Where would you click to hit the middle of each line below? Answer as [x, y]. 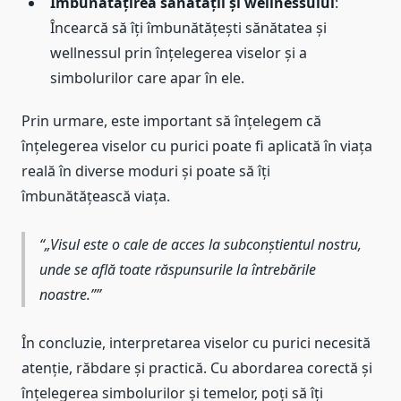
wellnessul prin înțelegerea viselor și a [179, 53]
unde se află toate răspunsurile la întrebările [178, 269]
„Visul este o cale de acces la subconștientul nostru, [203, 244]
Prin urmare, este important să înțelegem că [171, 121]
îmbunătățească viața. [96, 196]
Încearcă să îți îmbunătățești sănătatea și [188, 28]
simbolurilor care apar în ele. [147, 78]
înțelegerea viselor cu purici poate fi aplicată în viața [197, 146]
